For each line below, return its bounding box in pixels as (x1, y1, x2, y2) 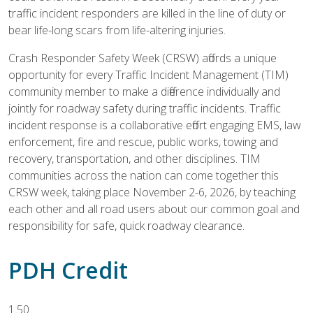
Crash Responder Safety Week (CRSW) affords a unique (8, 50, 277, 66)
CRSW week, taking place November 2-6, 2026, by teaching (8, 184, 296, 200)
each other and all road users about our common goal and (8, 201, 300, 217)
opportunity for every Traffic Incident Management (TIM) (8, 67, 289, 82)
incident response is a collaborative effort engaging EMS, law (8, 117, 301, 133)
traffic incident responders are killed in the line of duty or (8, 6, 286, 21)
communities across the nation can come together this (8, 168, 279, 183)
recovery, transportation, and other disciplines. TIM (8, 151, 261, 166)
